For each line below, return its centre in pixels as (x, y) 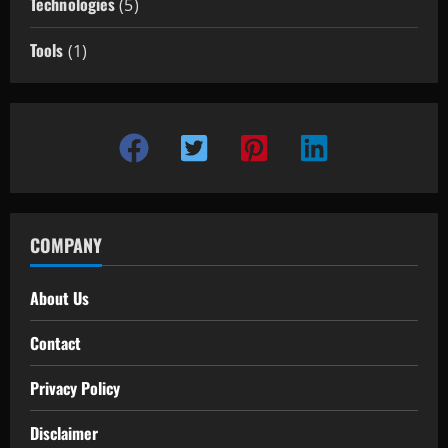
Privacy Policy (75, 388)
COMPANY (66, 245)
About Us (59, 298)
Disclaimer (64, 433)
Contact (55, 343)
